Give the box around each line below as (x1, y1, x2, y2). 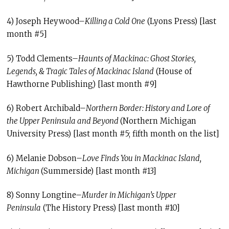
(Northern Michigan (120, 116, 196, 126)
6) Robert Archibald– (6, 103, 86, 113)
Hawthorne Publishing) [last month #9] (6, 79, 157, 89)
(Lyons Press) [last (145, 16, 216, 26)
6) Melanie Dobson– (6, 153, 82, 163)
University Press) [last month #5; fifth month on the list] (6, 129, 219, 139)
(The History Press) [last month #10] (40, 203, 180, 213)
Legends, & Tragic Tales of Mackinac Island (6, 66, 154, 76)
